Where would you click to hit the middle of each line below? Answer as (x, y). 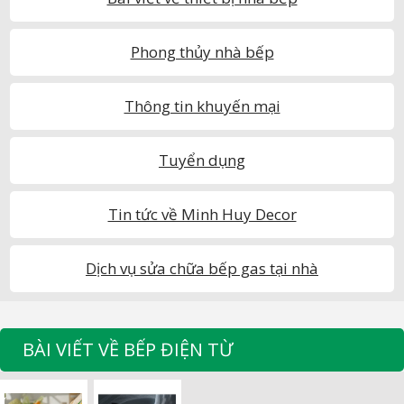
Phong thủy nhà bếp (202, 52)
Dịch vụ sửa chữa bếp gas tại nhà (202, 268)
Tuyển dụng (202, 160)
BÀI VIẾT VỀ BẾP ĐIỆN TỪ (128, 349)
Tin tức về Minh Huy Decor (202, 214)
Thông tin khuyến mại (202, 106)
